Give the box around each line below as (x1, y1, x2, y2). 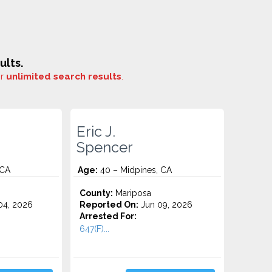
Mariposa (113, 188, 152, 198)
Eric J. (76, 123, 116, 140)
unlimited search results (6, 71, 121, 82)
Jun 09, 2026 (138, 200, 193, 209)
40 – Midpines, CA (98, 165, 172, 175)
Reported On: (80, 200, 139, 209)
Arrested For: (80, 211, 137, 221)
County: (80, 188, 114, 198)
